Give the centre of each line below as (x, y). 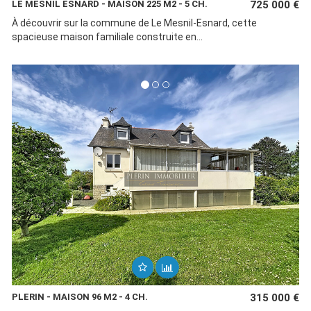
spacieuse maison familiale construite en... (107, 37)
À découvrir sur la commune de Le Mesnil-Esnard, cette (134, 23)
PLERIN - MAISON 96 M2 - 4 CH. (79, 297)
